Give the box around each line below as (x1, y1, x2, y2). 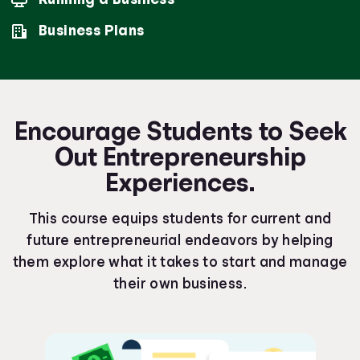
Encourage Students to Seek (14, 118, 346, 144)
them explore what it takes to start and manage (12, 255, 348, 269)
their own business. (113, 276, 247, 291)
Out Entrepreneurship (54, 144, 306, 170)
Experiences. (105, 170, 255, 195)
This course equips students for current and (28, 211, 332, 226)
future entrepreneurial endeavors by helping (27, 233, 333, 247)
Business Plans (39, 23, 145, 38)
